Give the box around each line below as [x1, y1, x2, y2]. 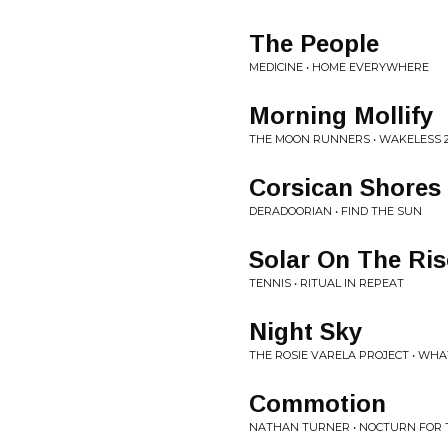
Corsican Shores [249, 174, 441, 201]
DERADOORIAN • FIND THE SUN [249, 204, 422, 218]
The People [249, 30, 379, 57]
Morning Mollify [249, 102, 433, 129]
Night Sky [249, 318, 362, 345]
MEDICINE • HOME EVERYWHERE [249, 60, 429, 74]
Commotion [249, 390, 386, 417]
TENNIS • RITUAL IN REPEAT [249, 276, 404, 290]
